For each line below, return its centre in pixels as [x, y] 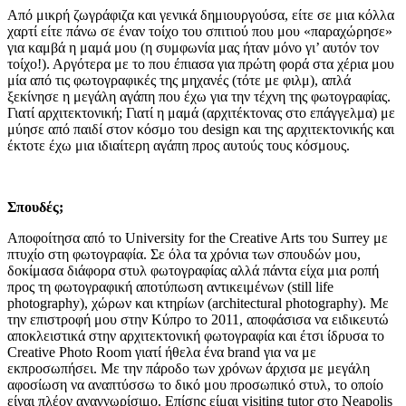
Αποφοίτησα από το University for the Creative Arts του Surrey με [198, 238]
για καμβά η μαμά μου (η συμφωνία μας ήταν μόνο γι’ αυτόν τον [193, 48]
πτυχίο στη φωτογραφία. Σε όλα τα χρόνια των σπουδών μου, [184, 254]
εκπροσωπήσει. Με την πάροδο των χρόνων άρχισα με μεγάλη [188, 368]
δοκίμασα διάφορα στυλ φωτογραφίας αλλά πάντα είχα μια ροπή [193, 271]
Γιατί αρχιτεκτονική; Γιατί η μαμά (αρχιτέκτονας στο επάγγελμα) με [201, 113]
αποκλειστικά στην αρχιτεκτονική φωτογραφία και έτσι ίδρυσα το [196, 336]
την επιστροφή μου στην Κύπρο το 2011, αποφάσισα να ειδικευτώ [198, 319]
